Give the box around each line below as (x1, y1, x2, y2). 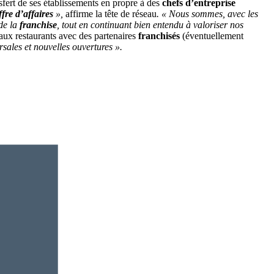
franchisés (138, 31, 182, 42)
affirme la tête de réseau (65, 9, 157, 20)
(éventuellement (182, 31, 243, 42)
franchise (20, 20, 57, 31)
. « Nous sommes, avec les (157, 9, 258, 20)
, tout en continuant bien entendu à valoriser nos (57, 20, 243, 31)
